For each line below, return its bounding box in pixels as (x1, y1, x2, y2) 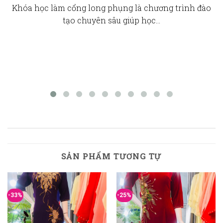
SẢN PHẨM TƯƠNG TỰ (61, 150, 162, 161)
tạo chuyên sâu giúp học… (63, 14, 160, 25)
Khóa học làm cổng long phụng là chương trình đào (12, 2, 211, 13)
